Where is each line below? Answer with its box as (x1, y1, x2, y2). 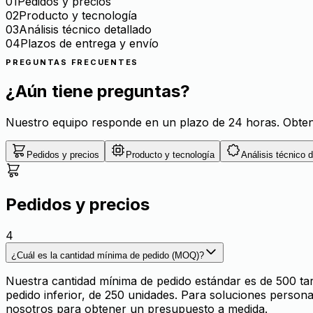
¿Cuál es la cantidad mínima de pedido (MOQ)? (11, 249, 204, 261)
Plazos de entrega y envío (20, 36, 159, 51)
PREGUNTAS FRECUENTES (6, 57, 139, 68)
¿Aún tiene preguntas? (6, 81, 190, 102)
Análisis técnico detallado (19, 22, 152, 37)
